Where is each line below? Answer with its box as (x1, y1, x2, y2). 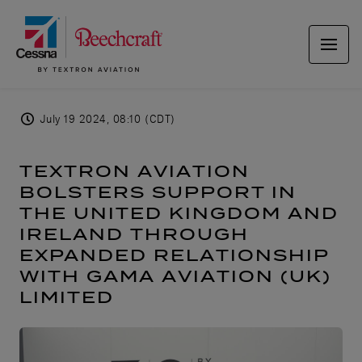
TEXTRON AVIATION (19, 159, 250, 183)
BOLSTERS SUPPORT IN (19, 180, 297, 204)
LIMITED (19, 285, 114, 309)
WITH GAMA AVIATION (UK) (19, 264, 331, 288)
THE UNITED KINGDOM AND (19, 201, 339, 225)
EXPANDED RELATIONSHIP (19, 243, 329, 267)
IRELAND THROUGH (19, 222, 249, 246)
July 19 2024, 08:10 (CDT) (39, 112, 175, 125)
